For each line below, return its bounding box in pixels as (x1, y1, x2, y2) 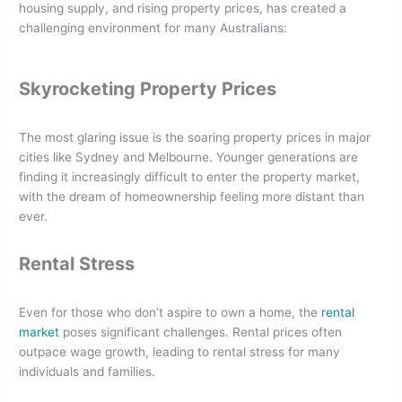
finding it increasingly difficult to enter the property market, (19, 170, 361, 185)
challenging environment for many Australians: (19, 21, 288, 36)
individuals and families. (19, 364, 156, 380)
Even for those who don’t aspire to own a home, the (19, 305, 322, 320)
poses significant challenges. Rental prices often (59, 325, 343, 340)
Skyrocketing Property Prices (19, 78, 277, 100)
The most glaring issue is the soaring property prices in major (19, 130, 371, 145)
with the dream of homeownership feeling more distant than (19, 189, 365, 205)
